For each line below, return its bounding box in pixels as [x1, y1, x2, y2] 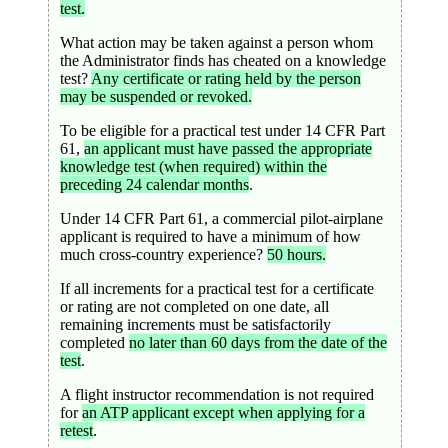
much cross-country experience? [59, 245, 267, 263]
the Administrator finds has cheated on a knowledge [59, 51, 386, 69]
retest [59, 421, 93, 439]
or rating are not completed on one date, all [59, 297, 329, 315]
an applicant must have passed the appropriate [83, 139, 372, 157]
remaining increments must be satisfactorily [59, 315, 331, 333]
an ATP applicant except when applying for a [81, 403, 365, 421]
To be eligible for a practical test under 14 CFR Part [59, 121, 385, 139]
